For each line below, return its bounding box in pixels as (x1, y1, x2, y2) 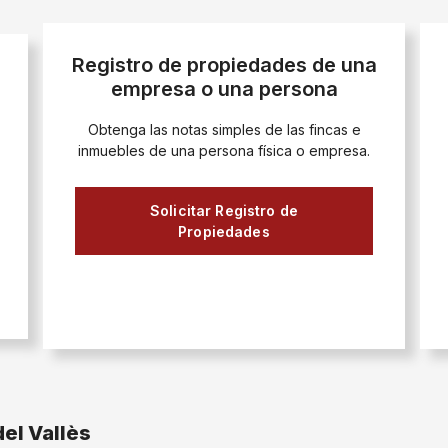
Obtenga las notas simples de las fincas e (87, 121, 361, 138)
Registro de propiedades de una (71, 53, 377, 77)
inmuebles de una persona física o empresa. (78, 142, 370, 159)
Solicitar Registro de (150, 202, 298, 219)
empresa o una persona (110, 77, 338, 101)
